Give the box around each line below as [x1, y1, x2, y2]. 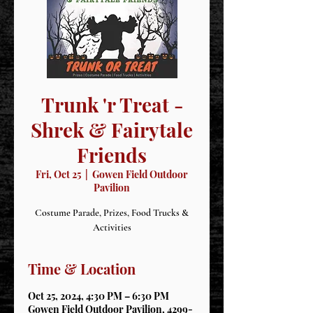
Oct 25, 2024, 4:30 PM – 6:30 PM [28, 289, 169, 303]
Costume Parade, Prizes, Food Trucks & [35, 207, 189, 219]
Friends [77, 142, 147, 168]
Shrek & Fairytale [31, 117, 193, 143]
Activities [92, 221, 131, 233]
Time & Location [28, 259, 136, 278]
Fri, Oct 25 [36, 168, 81, 181]
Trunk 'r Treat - [41, 92, 183, 117]
